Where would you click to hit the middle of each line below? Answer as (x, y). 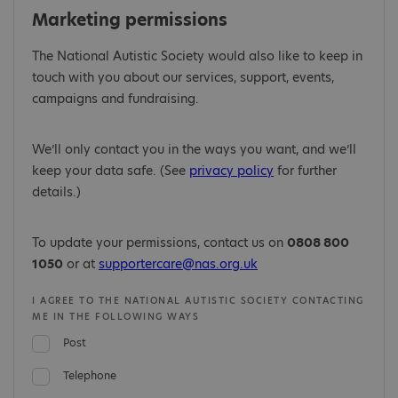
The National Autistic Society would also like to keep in (197, 56)
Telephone (90, 375)
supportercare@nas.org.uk (178, 264)
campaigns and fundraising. (115, 99)
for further (305, 171)
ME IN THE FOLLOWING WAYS (115, 316)
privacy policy (231, 171)
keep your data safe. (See (111, 171)
